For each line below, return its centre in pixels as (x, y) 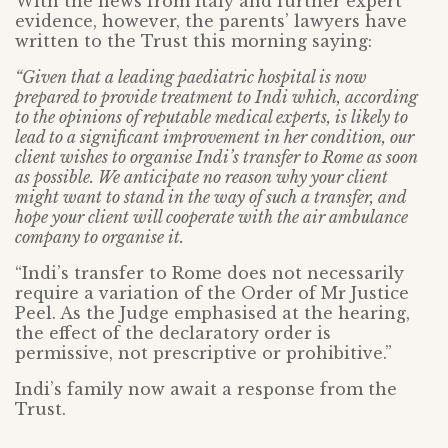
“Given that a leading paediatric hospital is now (191, 77)
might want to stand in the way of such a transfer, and (210, 197)
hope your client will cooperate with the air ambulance (211, 217)
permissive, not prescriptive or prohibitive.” (203, 353)
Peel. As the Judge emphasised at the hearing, (212, 313)
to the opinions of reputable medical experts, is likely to (211, 117)
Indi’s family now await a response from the (206, 389)
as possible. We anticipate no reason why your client (201, 177)
